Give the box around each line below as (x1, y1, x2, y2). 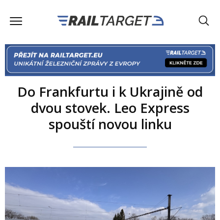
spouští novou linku (48, 114, 172, 133)
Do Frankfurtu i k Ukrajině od (17, 82, 203, 101)
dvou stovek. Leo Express (30, 98, 190, 117)
